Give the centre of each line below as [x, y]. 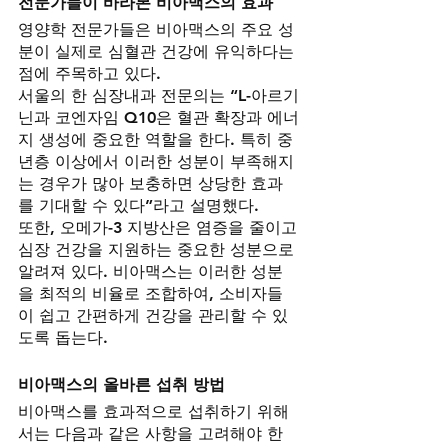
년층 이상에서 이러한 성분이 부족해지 [156, 162]
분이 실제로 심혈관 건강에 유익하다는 [158, 52]
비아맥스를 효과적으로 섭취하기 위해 [153, 412]
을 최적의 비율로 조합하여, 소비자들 [150, 294]
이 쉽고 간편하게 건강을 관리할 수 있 [153, 316]
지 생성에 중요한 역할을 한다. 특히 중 [155, 140]
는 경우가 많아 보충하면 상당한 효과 [150, 184]
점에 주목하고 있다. [89, 74]
